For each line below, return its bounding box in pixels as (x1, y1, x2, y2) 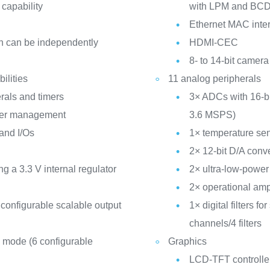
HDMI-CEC (189, 37, 238, 48)
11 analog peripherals (168, 74, 261, 84)
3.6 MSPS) (189, 110, 236, 120)
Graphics (168, 236, 207, 246)
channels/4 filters (189, 218, 262, 228)
